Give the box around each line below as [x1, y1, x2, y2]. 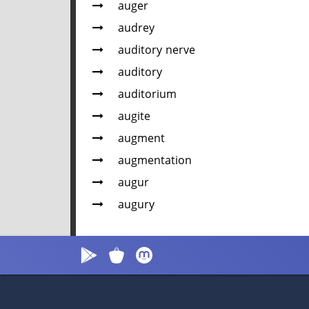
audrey [118, 19, 154, 37]
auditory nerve [118, 41, 195, 59]
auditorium [118, 86, 177, 103]
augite [118, 108, 150, 126]
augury [118, 196, 154, 214]
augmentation [118, 152, 192, 170]
